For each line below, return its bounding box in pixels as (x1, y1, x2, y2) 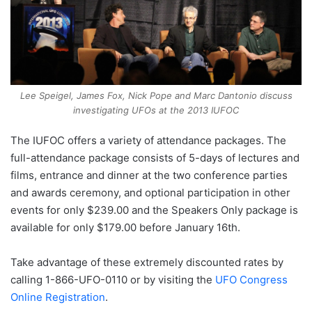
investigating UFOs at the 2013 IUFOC (73, 104, 239, 116)
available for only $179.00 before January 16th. (10, 221, 240, 235)
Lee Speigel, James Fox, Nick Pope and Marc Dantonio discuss (19, 90, 292, 102)
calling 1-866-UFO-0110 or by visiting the (10, 273, 215, 287)
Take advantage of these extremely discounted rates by (10, 256, 283, 270)
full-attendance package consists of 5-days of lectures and (10, 151, 299, 165)
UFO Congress (215, 273, 288, 287)
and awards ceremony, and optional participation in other (10, 186, 290, 200)
